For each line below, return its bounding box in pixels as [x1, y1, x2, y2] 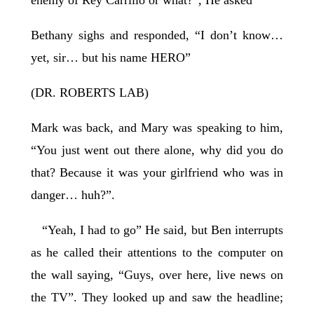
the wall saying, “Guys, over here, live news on [30, 268, 284, 282]
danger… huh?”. [30, 188, 118, 203]
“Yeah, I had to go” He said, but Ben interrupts [30, 223, 284, 238]
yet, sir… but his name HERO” [30, 50, 191, 65]
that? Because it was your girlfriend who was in [30, 165, 284, 180]
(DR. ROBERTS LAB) [30, 86, 149, 100]
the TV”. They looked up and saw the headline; [30, 290, 284, 305]
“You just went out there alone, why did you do [30, 143, 284, 158]
